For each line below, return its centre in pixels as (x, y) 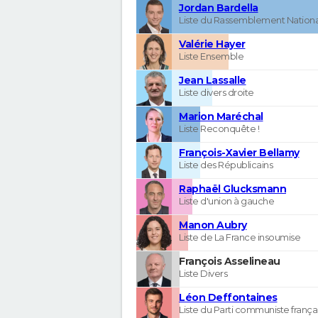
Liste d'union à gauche (226, 201)
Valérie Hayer (212, 44)
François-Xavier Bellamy (239, 152)
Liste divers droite (216, 92)
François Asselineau (230, 261)
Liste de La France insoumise (240, 237)
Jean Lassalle (213, 80)
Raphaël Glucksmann (232, 188)
